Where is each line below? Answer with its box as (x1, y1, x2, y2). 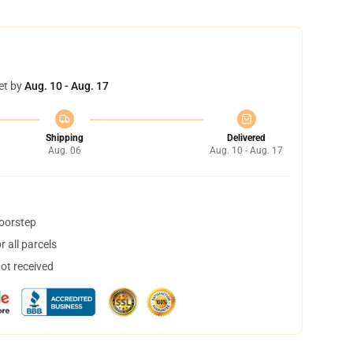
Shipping (45, 132, 84, 143)
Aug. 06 (47, 145, 81, 156)
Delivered (227, 132, 266, 143)
